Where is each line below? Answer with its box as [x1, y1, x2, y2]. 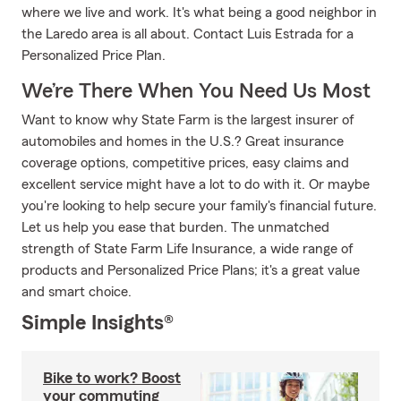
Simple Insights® [21, 312, 174, 334]
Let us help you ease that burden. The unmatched [21, 220, 329, 235]
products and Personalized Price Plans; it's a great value [21, 263, 360, 277]
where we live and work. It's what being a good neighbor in [21, 5, 377, 20]
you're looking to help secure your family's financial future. [21, 199, 377, 213]
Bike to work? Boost [43, 370, 181, 386]
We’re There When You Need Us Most [21, 81, 371, 102]
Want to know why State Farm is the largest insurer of [21, 113, 354, 127]
